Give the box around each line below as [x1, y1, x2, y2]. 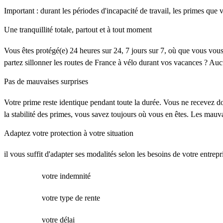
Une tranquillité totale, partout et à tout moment [4, 25, 152, 34]
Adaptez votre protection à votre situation [4, 129, 133, 137]
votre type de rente [42, 194, 100, 202]
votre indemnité [42, 172, 91, 180]
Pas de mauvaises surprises [4, 77, 88, 86]
